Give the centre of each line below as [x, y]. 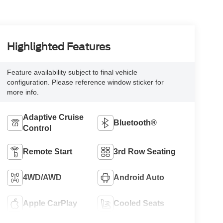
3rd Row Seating [145, 151]
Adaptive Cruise [53, 117]
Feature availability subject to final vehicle [72, 72]
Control [37, 128]
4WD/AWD [42, 177]
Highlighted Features [58, 47]
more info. [23, 92]
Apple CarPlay [50, 203]
